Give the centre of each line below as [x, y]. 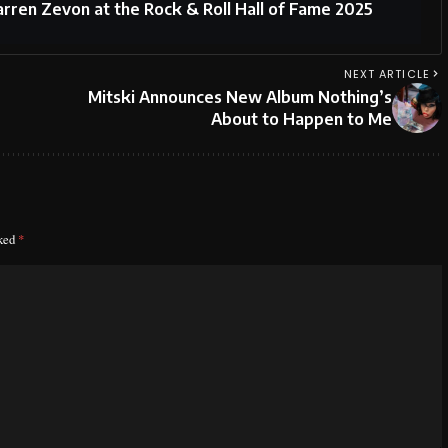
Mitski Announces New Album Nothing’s [240, 97]
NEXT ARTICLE [386, 74]
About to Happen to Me [301, 119]
